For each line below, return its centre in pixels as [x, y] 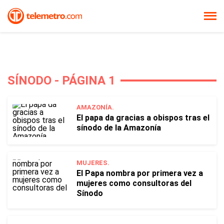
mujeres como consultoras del [134, 183]
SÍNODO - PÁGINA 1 [61, 80]
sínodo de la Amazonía [119, 128]
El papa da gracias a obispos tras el [143, 118]
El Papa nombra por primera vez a [140, 173]
